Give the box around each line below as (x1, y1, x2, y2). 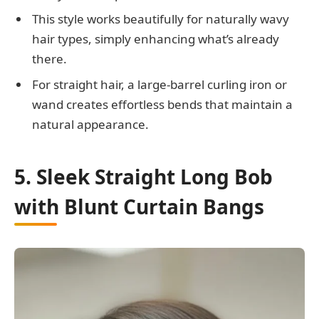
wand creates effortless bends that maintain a (32, 95, 293, 113)
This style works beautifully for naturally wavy (32, 11, 289, 28)
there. (32, 51, 67, 68)
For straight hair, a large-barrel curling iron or (32, 75, 287, 93)
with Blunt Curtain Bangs (14, 192, 264, 220)
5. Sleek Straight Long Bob (14, 162, 273, 190)
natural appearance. (32, 115, 149, 132)
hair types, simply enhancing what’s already (32, 31, 279, 48)
